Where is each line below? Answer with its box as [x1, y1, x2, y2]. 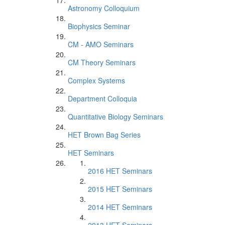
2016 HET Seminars [88, 166, 152, 176]
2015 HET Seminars [88, 184, 152, 194]
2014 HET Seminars [88, 202, 152, 212]
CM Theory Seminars [68, 57, 136, 67]
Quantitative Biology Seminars [68, 111, 163, 122]
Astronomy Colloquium [68, 3, 140, 13]
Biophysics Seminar [68, 21, 130, 31]
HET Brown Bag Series [68, 130, 141, 140]
